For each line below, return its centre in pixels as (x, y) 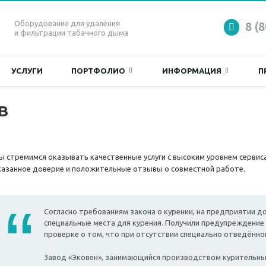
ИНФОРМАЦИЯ (194, 71)
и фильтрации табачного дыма (71, 33)
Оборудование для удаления (67, 23)
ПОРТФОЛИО (100, 71)
